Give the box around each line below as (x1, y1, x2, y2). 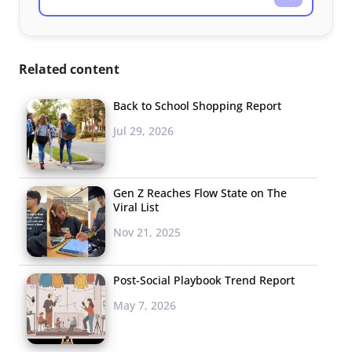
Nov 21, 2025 (113, 224, 181, 240)
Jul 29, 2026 (113, 123, 174, 138)
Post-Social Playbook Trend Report (113, 272, 295, 288)
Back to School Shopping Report (113, 97, 281, 113)
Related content (19, 60, 119, 78)
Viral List (113, 199, 159, 214)
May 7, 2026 (113, 297, 176, 313)
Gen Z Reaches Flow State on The (113, 185, 287, 200)
